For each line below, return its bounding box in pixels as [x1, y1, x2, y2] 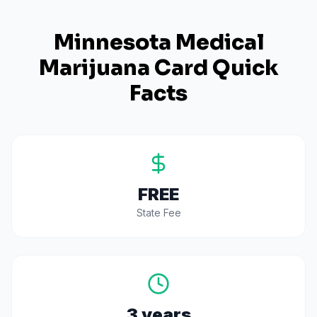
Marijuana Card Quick [38, 54, 279, 81]
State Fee [136, 207, 181, 219]
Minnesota [53, 29, 171, 56]
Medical [171, 29, 264, 56]
